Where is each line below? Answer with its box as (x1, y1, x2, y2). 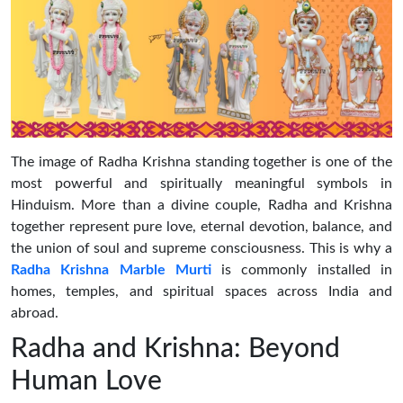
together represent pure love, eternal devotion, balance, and (11, 219, 392, 234)
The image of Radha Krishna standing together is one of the (11, 154, 392, 169)
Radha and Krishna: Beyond (11, 335, 340, 363)
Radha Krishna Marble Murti (11, 262, 211, 277)
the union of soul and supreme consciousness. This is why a (11, 240, 392, 255)
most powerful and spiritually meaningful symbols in (11, 175, 392, 191)
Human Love (11, 367, 162, 395)
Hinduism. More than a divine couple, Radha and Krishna (11, 197, 392, 212)
